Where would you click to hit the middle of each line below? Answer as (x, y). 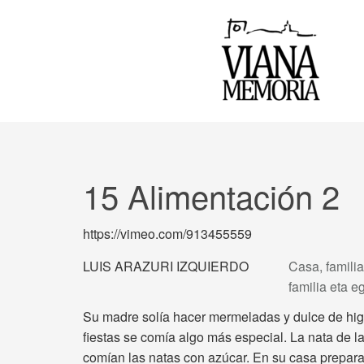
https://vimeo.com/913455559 (167, 234)
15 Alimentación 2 (211, 196)
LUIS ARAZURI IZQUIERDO (166, 266)
